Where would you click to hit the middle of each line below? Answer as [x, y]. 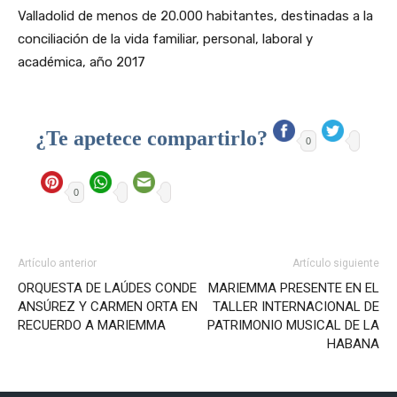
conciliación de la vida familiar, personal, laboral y [165, 39]
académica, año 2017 [82, 62]
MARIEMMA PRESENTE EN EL [294, 288]
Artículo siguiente [336, 263]
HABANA [353, 343]
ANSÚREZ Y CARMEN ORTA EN [108, 306]
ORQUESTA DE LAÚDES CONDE [107, 288]
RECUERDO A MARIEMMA [92, 325]
